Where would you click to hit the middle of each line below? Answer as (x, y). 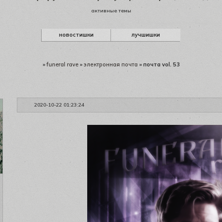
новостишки (76, 35)
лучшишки (146, 35)
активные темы (111, 11)
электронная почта (111, 64)
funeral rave (62, 64)
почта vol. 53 (161, 64)
